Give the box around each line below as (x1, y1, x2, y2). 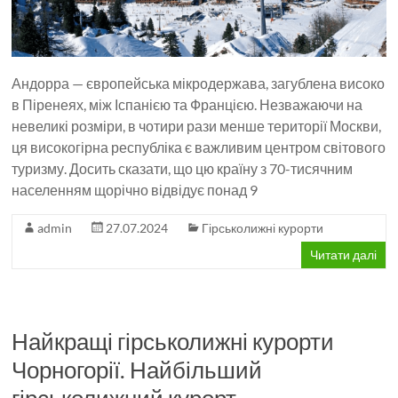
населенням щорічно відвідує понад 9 (12, 181, 259, 199)
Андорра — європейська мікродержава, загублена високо (12, 75, 386, 92)
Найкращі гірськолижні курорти (12, 327, 335, 356)
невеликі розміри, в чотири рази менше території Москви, (12, 117, 382, 135)
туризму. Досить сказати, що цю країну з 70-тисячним (12, 160, 354, 178)
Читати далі (309, 247, 377, 263)
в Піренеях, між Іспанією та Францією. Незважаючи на (12, 96, 363, 114)
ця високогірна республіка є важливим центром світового (12, 139, 386, 156)
